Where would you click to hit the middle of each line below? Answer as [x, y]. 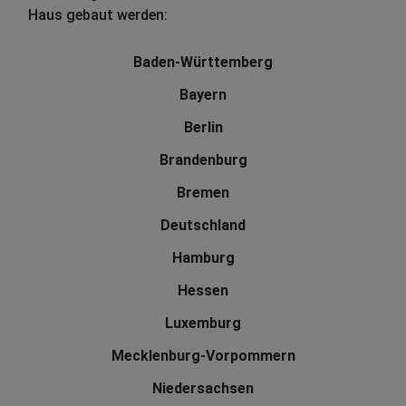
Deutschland [203, 226]
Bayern [203, 95]
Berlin [203, 128]
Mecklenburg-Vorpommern [203, 356]
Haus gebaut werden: [98, 15]
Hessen [203, 291]
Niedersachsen [203, 389]
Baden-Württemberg [203, 63]
